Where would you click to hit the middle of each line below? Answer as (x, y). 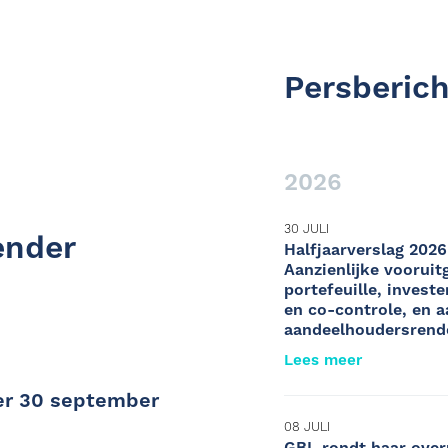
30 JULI (306, 229)
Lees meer (323, 361)
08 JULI (307, 427)
